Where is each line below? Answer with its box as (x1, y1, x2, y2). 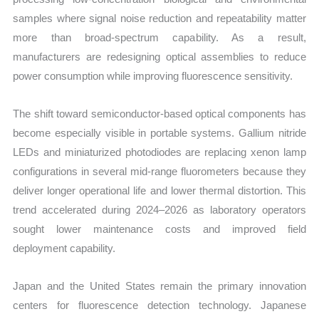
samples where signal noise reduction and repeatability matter (13, 11, 306, 24)
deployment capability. (13, 242, 116, 255)
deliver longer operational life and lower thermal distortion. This (13, 184, 306, 197)
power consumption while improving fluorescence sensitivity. (13, 69, 293, 82)
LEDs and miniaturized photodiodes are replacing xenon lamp (13, 146, 306, 159)
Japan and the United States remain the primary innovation (13, 280, 306, 293)
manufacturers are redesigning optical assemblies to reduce (13, 50, 306, 63)
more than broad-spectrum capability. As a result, (13, 31, 306, 43)
